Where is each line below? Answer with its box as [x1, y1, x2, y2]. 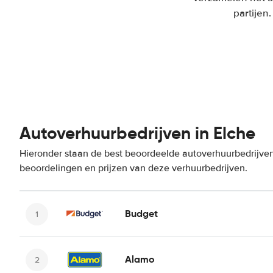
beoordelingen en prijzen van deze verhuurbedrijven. [19, 162, 247, 174]
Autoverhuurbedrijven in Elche [19, 122, 255, 144]
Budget [125, 207, 158, 220]
